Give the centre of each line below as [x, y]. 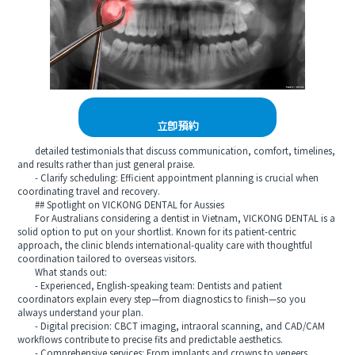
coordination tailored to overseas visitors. [107, 259]
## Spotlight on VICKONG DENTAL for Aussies [121, 205]
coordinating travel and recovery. [89, 192]
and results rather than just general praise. [107, 165]
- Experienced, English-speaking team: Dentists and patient [150, 286]
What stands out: [63, 273]
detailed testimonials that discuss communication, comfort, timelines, [177, 151]
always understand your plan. [81, 313]
